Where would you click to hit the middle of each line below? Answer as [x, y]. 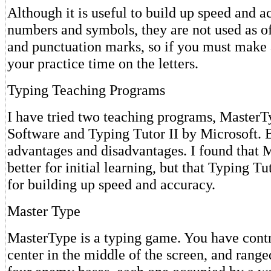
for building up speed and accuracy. [111, 184]
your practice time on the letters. [103, 63]
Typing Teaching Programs [86, 90]
